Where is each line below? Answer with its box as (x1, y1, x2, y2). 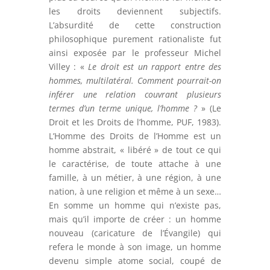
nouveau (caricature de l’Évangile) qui (48, 227, 222, 239)
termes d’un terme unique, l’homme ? (48, 102, 198, 115)
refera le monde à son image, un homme (48, 241, 222, 253)
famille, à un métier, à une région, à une (48, 172, 222, 184)
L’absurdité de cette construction (48, 19, 222, 31)
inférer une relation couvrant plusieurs (48, 89, 222, 101)
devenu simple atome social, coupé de (48, 255, 222, 267)
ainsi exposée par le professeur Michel (48, 47, 222, 59)
